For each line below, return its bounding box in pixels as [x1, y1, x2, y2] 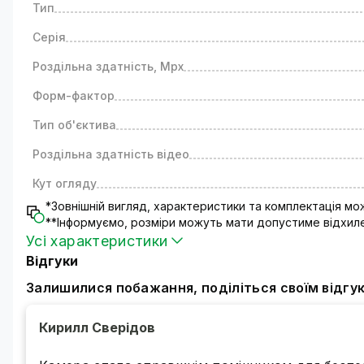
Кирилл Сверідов [39, 319, 155, 336]
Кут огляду [32, 176, 97, 190]
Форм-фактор [32, 89, 115, 102]
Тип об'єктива [32, 118, 116, 132]
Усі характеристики [26, 232, 168, 249]
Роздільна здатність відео [32, 147, 189, 161]
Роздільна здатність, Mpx [32, 59, 184, 73]
